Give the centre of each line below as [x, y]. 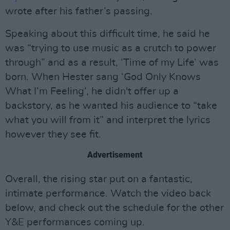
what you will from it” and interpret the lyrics [108, 120]
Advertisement [115, 155]
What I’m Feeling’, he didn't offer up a [92, 91]
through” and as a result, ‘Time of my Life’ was [112, 63]
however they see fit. [53, 135]
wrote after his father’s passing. [79, 11]
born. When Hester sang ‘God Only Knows [103, 77]
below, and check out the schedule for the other [114, 208]
